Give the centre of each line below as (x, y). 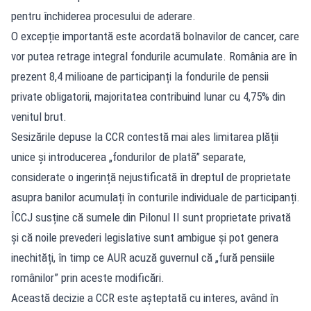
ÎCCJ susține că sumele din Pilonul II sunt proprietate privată (151, 217)
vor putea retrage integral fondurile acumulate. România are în (154, 56)
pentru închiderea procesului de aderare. (103, 16)
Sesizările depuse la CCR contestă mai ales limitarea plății (145, 136)
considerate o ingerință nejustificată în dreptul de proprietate (151, 177)
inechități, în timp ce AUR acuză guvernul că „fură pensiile (143, 257)
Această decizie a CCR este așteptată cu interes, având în (145, 297)
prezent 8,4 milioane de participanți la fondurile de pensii (140, 76)
